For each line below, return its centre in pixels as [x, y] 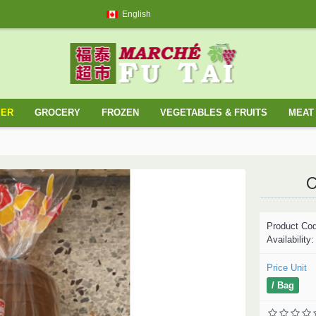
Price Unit [287, 268]
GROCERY [57, 113]
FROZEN [120, 113]
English [136, 14]
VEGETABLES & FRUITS [214, 113]
